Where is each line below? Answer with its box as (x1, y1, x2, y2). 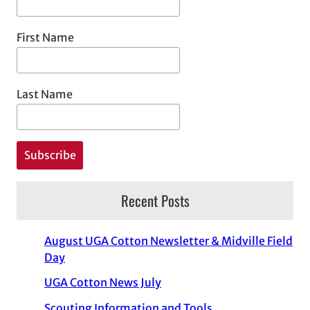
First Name (17, 30, 74, 44)
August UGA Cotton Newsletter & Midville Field (44, 233, 293, 248)
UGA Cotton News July (44, 275, 161, 290)
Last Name (17, 86, 73, 101)
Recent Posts (120, 190, 190, 212)
